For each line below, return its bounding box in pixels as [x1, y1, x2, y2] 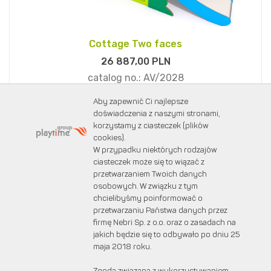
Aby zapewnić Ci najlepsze [93, 98, 189, 106]
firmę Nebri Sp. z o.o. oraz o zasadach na [93, 219, 237, 227]
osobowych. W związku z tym [93, 183, 198, 191]
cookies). [93, 134, 126, 142]
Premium [30, 105, 68, 117]
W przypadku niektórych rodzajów [93, 146, 218, 154]
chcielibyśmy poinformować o [93, 195, 203, 203]
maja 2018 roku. [93, 243, 152, 251]
